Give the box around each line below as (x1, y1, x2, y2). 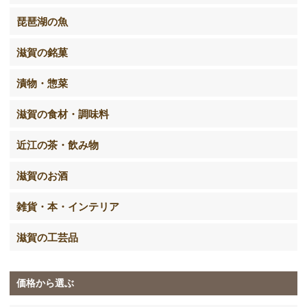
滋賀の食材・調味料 (16, 107, 110, 121)
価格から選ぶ (16, 278, 75, 289)
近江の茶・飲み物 (16, 138, 99, 152)
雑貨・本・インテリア (16, 199, 120, 214)
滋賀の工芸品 (16, 230, 79, 245)
